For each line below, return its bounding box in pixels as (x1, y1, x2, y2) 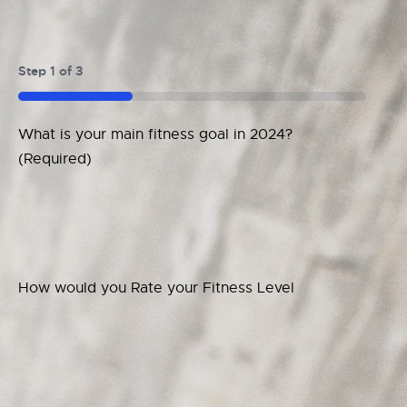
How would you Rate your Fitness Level (18, 278, 294, 297)
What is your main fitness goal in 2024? (18, 124, 293, 144)
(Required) (18, 149, 92, 168)
